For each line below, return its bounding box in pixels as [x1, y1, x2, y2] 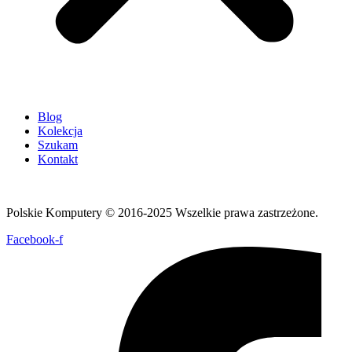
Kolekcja [38, 124, 82, 137]
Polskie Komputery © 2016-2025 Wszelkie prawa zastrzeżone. [6, 206, 318, 219]
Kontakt [38, 152, 78, 166]
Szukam [38, 138, 78, 152]
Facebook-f [6, 233, 63, 246]
